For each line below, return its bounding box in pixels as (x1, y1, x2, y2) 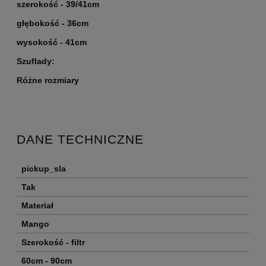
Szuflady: (17, 56, 55, 66)
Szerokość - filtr (21, 237, 85, 247)
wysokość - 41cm (17, 37, 87, 47)
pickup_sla (21, 163, 66, 173)
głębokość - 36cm (17, 18, 88, 28)
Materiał (21, 200, 53, 210)
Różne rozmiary (17, 75, 79, 85)
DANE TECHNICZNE (17, 132, 144, 147)
